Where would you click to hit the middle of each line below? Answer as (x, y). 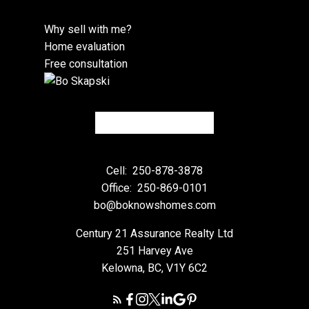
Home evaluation (84, 46)
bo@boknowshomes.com (154, 205)
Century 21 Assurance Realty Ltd (154, 233)
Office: (118, 188)
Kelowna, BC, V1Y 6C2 (154, 268)
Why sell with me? (88, 29)
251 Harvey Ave (154, 250)
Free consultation (86, 63)
